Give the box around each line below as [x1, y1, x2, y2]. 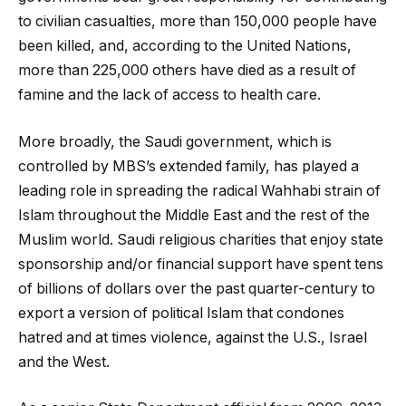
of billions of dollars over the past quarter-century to [18, 279, 375, 297]
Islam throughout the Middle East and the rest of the [18, 206, 370, 224]
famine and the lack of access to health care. [18, 86, 321, 104]
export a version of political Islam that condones [18, 304, 344, 322]
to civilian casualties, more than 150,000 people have [18, 13, 377, 31]
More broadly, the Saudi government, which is [18, 132, 332, 150]
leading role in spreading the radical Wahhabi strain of [18, 181, 381, 199]
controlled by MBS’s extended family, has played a [18, 157, 359, 175]
